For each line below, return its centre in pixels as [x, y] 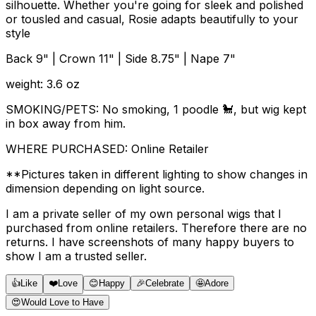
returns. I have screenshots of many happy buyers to [150, 242]
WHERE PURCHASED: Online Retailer [107, 148]
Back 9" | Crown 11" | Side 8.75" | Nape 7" [121, 58]
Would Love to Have [62, 302]
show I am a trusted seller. [76, 256]
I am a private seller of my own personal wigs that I [144, 213]
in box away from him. [66, 123]
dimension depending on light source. [105, 188]
